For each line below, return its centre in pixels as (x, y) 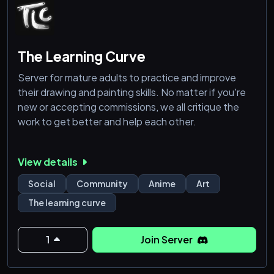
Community (102, 184)
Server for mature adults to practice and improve (127, 78)
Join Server (168, 240)
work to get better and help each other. (108, 122)
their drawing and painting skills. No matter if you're (132, 92)
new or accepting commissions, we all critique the (128, 107)
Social (42, 184)
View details (49, 162)
